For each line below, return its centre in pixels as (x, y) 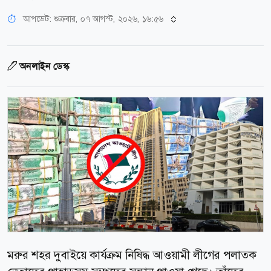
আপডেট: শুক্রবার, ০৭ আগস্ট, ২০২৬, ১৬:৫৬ (93, 19)
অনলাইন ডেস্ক (44, 67)
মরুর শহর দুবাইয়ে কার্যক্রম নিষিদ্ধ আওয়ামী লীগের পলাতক (132, 255)
